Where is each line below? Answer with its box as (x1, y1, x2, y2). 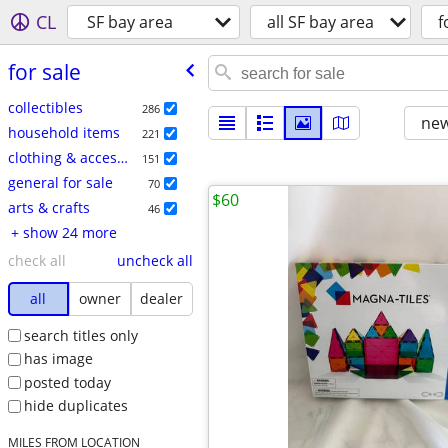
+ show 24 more (22, 222, 117, 242)
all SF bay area (267, 11, 374, 33)
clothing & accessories (116, 147, 128, 167)
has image (23, 349, 93, 369)
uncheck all (116, 250, 193, 270)
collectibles (7, 97, 83, 117)
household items (7, 122, 120, 142)
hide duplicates (23, 396, 128, 416)
